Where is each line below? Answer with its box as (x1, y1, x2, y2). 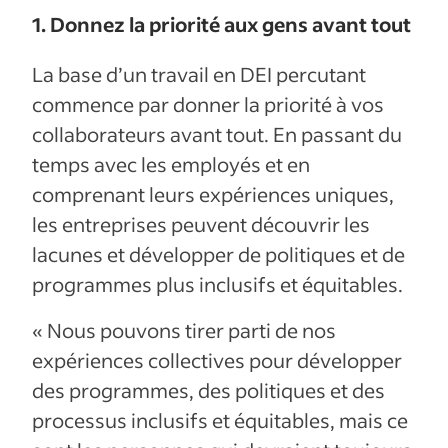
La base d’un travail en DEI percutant (32, 60, 366, 87)
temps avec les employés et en (32, 150, 310, 177)
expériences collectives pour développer (32, 346, 402, 373)
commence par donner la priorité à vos (32, 90, 384, 117)
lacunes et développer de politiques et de (32, 240, 405, 267)
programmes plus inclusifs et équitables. (32, 270, 403, 297)
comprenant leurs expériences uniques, (32, 180, 394, 207)
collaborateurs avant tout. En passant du (32, 120, 402, 147)
